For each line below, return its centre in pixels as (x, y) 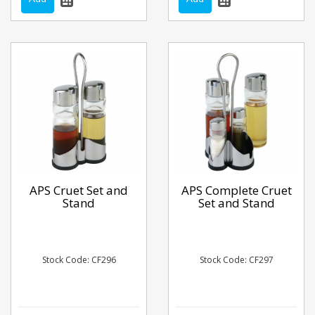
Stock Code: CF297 (236, 260)
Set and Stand (236, 202)
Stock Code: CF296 (79, 260)
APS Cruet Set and (79, 190)
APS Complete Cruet (236, 190)
